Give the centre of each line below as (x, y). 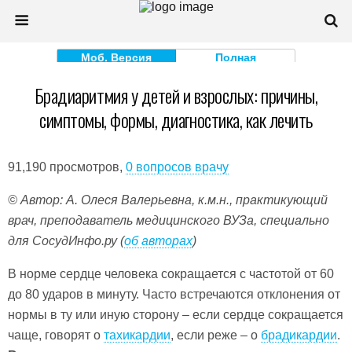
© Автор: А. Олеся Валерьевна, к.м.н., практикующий (168, 200)
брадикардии (299, 335)
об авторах (158, 241)
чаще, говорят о (56, 335)
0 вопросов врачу (177, 167)
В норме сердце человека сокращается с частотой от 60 (171, 274)
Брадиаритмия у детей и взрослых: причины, (176, 95)
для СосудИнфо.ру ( (66, 241)
